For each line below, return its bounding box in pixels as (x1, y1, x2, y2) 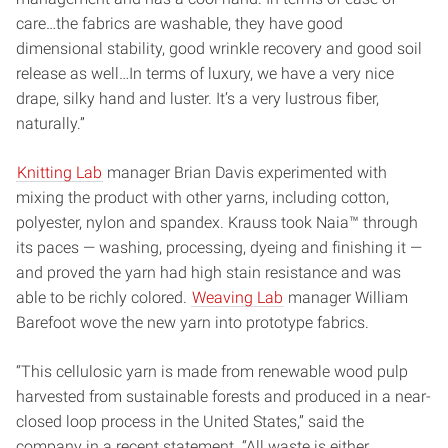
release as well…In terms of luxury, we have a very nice (16, 63, 394, 83)
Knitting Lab (17, 162, 102, 182)
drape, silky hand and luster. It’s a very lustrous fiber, (16, 88, 379, 108)
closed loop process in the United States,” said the (16, 411, 364, 431)
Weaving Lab (192, 287, 283, 307)
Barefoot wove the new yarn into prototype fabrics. (16, 312, 369, 332)
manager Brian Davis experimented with (103, 162, 387, 182)
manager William (284, 287, 408, 307)
